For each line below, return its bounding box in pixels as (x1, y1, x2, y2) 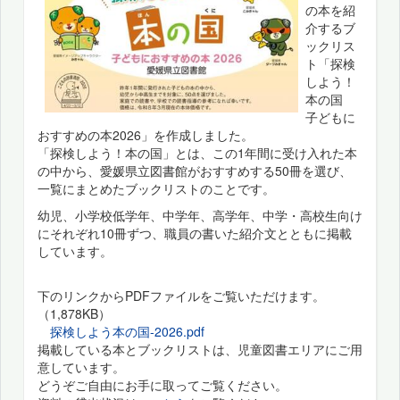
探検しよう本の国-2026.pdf (50, 321, 204, 340)
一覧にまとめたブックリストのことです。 (37, 179, 275, 197)
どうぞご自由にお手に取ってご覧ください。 (37, 375, 287, 394)
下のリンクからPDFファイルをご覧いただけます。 (37, 286, 325, 304)
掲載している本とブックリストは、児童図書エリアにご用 (37, 339, 362, 358)
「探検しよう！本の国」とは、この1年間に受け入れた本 (37, 143, 357, 162)
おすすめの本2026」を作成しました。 (37, 125, 254, 144)
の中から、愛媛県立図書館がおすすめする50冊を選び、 (37, 161, 352, 179)
